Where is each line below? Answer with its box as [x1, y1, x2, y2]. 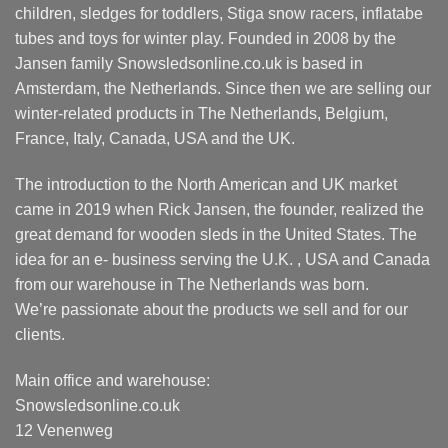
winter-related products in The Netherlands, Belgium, [15, 105, 388, 123]
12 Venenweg [15, 421, 113, 439]
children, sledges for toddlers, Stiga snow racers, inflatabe [15, 5, 423, 23]
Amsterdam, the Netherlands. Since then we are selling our [15, 80, 431, 98]
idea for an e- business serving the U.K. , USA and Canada [15, 250, 430, 268]
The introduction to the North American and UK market [15, 175, 397, 193]
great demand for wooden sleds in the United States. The [15, 225, 417, 243]
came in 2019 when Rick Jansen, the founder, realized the [15, 200, 424, 218]
